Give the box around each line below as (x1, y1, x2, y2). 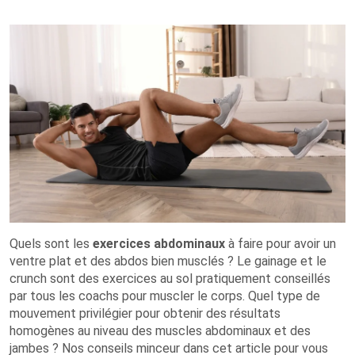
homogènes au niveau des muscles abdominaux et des (10, 323, 311, 338)
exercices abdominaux (93, 236, 225, 251)
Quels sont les (10, 236, 93, 251)
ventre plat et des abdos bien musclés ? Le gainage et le (10, 254, 326, 269)
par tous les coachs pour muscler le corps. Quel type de (10, 288, 320, 303)
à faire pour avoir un (225, 236, 336, 251)
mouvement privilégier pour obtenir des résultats (10, 306, 281, 321)
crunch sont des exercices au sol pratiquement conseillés (10, 271, 330, 286)
